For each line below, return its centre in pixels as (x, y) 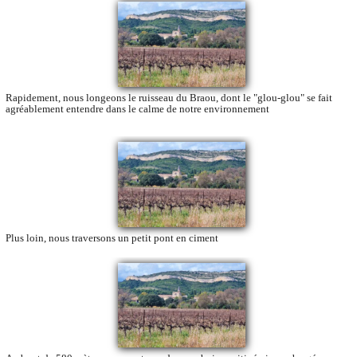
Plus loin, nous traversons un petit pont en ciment (112, 237)
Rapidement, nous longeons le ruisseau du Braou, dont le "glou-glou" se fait (169, 97)
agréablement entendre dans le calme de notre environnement (137, 108)
